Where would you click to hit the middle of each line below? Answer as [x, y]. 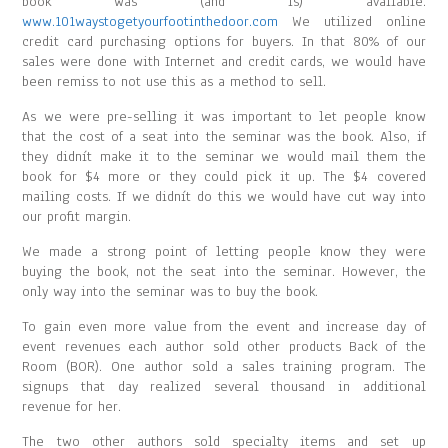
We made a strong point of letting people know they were [224, 251]
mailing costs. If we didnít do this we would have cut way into [224, 196]
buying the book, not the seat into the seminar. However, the [224, 271]
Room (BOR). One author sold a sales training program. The [224, 366]
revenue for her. [72, 406]
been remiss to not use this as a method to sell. [174, 81]
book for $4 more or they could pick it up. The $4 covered [224, 176]
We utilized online [352, 21]
